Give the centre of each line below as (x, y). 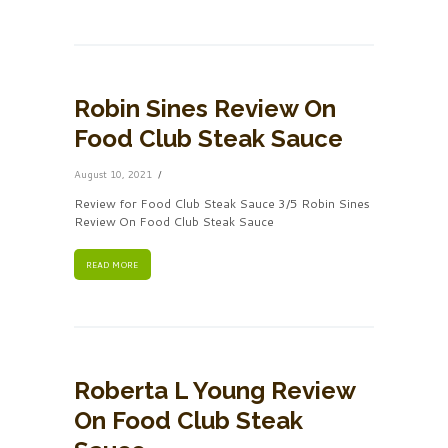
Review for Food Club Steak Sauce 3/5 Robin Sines (222, 204)
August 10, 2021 (113, 174)
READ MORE (112, 264)
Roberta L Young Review (214, 391)
